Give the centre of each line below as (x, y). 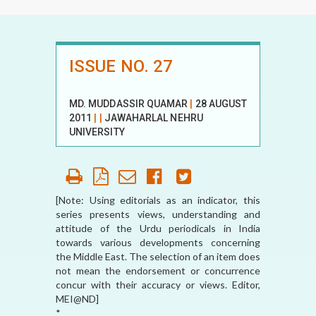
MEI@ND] (77, 299)
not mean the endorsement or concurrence (158, 271)
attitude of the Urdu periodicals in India (158, 228)
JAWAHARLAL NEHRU (153, 118)
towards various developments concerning (158, 242)
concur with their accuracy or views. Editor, (158, 285)
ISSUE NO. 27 (121, 66)
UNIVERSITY (97, 132)
